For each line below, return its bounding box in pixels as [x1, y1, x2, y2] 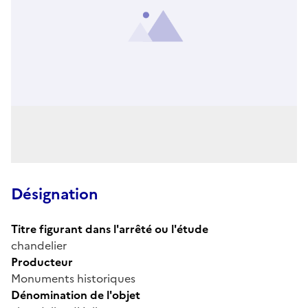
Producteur [11, 253, 73, 270]
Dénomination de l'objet [11, 286, 140, 303]
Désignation [11, 182, 98, 206]
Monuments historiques [11, 269, 135, 287]
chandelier [11, 236, 67, 254]
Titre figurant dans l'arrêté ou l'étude [11, 220, 208, 237]
